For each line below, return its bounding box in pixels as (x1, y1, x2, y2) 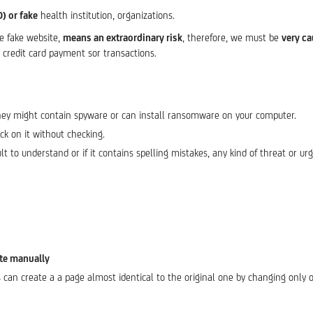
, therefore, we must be (182, 32, 282, 43)
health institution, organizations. (38, 10, 175, 21)
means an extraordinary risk (63, 32, 182, 43)
